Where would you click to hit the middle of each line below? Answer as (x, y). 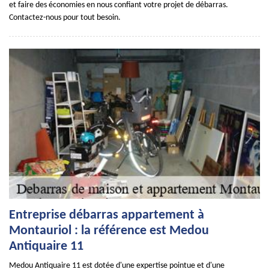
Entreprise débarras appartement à (107, 215)
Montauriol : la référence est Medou (109, 231)
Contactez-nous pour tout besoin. (65, 18)
